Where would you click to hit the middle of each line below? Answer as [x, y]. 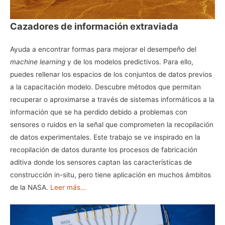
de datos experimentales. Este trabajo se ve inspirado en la [105, 137]
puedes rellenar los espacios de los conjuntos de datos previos [111, 74]
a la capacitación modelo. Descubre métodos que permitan [105, 87]
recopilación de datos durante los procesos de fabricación [104, 149]
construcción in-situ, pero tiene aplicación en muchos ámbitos [110, 175]
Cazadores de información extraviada [95, 26]
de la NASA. [30, 187]
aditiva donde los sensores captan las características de [101, 162]
